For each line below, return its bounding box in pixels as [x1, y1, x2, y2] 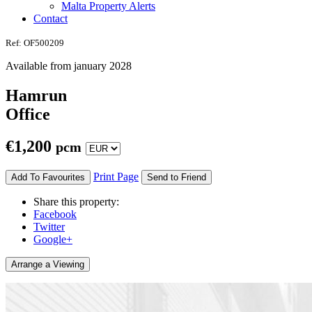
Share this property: [33, 196, 119, 208]
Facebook [33, 208, 77, 221]
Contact [33, 12, 68, 24]
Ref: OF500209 [6, 37, 64, 48]
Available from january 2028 [6, 59, 132, 72]
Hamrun [6, 86, 67, 104]
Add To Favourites [11, 172, 85, 183]
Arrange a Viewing [11, 259, 84, 270]
